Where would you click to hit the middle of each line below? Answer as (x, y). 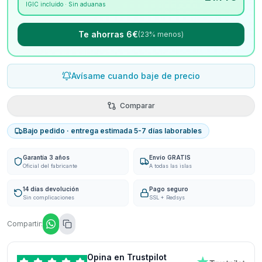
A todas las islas (170, 166)
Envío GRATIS (170, 157)
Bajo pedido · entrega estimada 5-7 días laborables (112, 131)
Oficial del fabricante (50, 166)
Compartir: (25, 224)
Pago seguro (169, 189)
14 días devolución (51, 189)
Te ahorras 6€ (108, 34)
